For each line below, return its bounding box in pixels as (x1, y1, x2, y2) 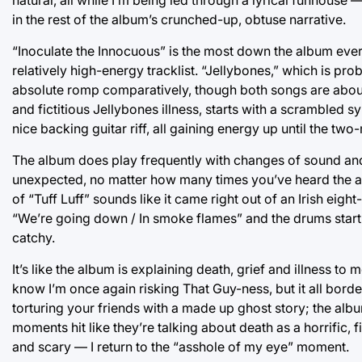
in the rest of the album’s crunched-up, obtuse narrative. (12, 11, 346, 27)
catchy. (12, 229, 55, 246)
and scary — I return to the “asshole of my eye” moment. (12, 338, 349, 355)
